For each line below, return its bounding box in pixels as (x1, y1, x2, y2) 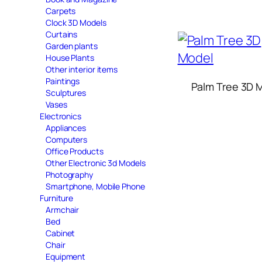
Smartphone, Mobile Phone (46, 180, 145, 192)
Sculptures (46, 87, 86, 98)
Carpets (46, 5, 76, 16)
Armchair (46, 204, 80, 215)
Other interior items (46, 63, 118, 75)
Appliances (46, 122, 86, 133)
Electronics (40, 110, 81, 122)
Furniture (40, 192, 74, 204)
